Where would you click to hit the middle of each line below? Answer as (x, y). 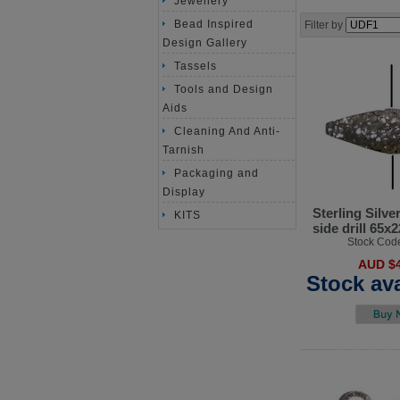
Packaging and (217, 173)
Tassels (196, 66)
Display (184, 192)
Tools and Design (224, 89)
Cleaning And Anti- (227, 131)
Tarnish (183, 150)
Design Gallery (205, 42)
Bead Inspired (214, 24)
